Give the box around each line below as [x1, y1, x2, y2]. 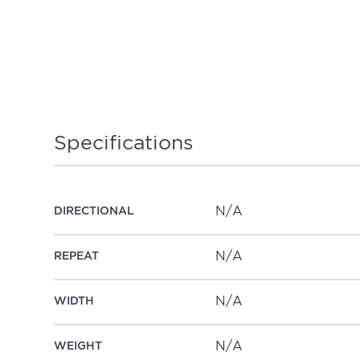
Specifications [54, 134, 194, 153]
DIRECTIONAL [54, 206, 135, 218]
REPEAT [54, 251, 100, 263]
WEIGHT [54, 341, 103, 353]
